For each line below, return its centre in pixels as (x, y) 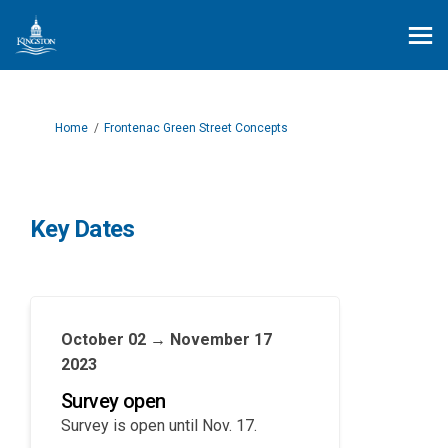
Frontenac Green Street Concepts (196, 128)
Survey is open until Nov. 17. (159, 425)
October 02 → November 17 (166, 339)
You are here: (50, 127)
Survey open (113, 401)
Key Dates (82, 229)
